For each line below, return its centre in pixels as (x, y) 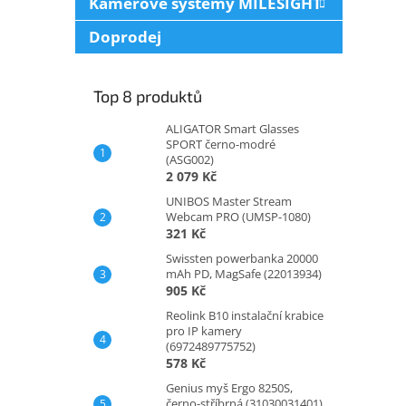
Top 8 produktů (148, 96)
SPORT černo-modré (221, 144)
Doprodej (125, 36)
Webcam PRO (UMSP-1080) (238, 216)
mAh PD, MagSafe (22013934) (244, 273)
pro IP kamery (204, 330)
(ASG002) (190, 159)
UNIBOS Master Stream (229, 201)
